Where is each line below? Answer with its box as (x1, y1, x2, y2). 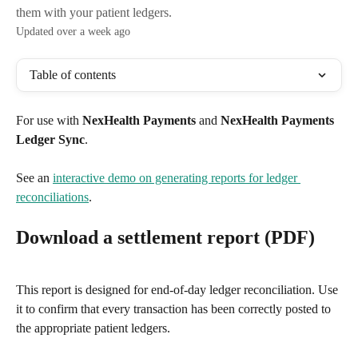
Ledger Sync (16, 133, 85, 146)
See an (16, 171, 53, 185)
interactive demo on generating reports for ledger (53, 171, 300, 185)
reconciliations (16, 190, 89, 205)
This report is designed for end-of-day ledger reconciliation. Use (16, 283, 341, 297)
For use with (16, 113, 82, 127)
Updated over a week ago (16, 26, 130, 38)
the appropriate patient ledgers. (16, 321, 170, 336)
